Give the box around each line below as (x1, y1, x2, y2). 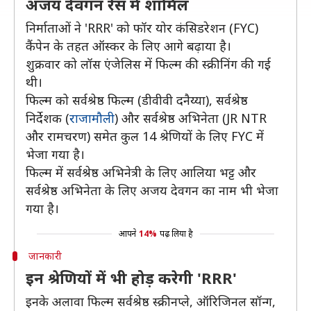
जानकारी (28, 249, 62, 262)
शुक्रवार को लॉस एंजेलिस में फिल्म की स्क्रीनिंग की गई (26, 56, 271, 72)
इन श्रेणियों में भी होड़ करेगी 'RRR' (26, 267, 237, 288)
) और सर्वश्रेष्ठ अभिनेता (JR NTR (115, 110, 267, 126)
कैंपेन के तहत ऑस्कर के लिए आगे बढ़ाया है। (26, 37, 231, 54)
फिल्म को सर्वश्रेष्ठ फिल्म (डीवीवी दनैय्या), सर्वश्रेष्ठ (26, 92, 248, 108)
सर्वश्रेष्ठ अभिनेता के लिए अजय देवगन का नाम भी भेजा (26, 182, 278, 199)
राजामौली (69, 110, 115, 126)
